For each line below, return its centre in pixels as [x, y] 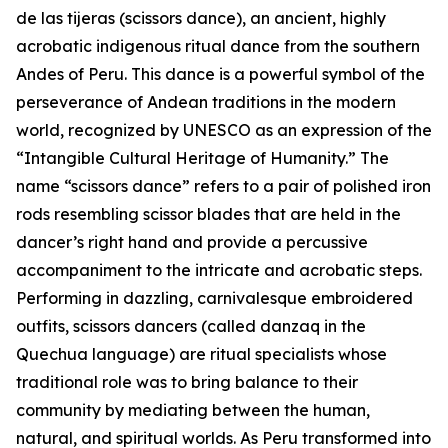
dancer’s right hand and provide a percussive [192, 242]
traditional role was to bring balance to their [187, 382]
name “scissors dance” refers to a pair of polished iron [223, 186]
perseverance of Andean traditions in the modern [206, 102]
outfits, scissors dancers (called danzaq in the [191, 326]
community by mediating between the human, [193, 410]
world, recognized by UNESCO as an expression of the [224, 130]
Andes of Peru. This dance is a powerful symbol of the [220, 74]
